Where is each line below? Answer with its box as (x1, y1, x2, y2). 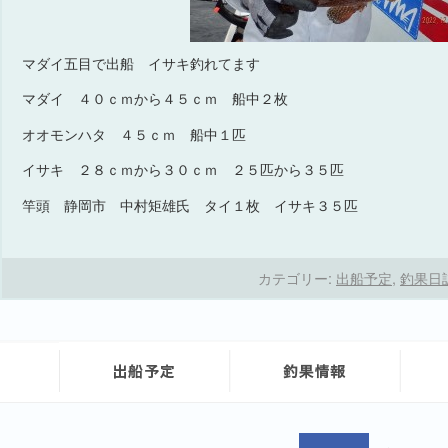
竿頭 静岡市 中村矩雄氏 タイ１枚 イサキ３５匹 (22, 197, 358, 214)
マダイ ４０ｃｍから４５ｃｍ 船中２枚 (22, 91, 288, 108)
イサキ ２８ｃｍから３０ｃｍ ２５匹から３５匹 (22, 162, 344, 179)
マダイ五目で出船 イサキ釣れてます (22, 56, 260, 72)
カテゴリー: (258, 266, 332, 288)
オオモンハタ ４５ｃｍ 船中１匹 (22, 126, 246, 143)
